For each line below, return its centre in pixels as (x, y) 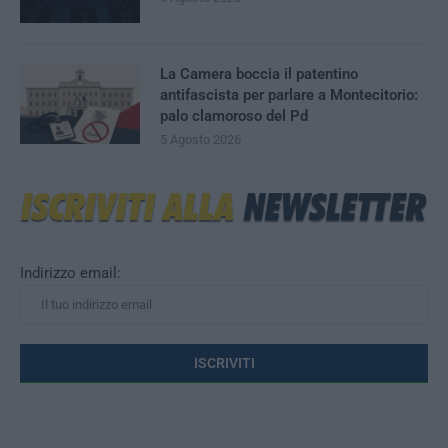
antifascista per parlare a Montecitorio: (289, 95)
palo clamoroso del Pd (234, 116)
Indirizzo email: (70, 273)
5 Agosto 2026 (200, 139)
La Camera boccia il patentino (259, 74)
